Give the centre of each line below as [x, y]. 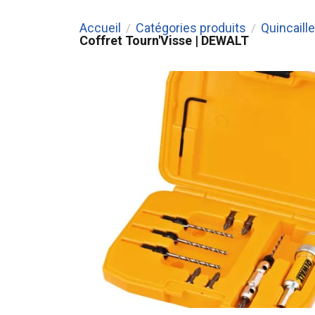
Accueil [100, 28]
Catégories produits [191, 28]
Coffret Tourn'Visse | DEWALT [164, 40]
